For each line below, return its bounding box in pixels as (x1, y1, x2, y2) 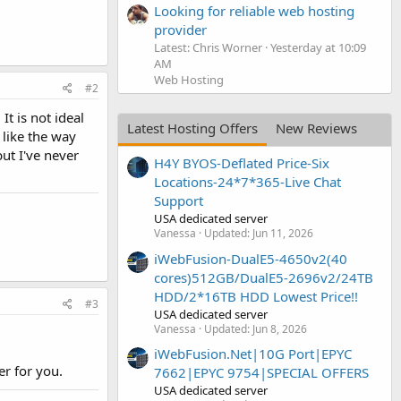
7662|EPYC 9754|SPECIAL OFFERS (154, 363, 369, 381)
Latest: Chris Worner (154, 38, 262, 55)
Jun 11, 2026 (252, 226, 313, 242)
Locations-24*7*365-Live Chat (154, 173, 341, 192)
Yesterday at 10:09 (270, 38, 366, 55)
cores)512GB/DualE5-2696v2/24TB (154, 268, 373, 286)
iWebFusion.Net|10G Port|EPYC (154, 344, 352, 363)
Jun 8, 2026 (252, 320, 307, 337)
